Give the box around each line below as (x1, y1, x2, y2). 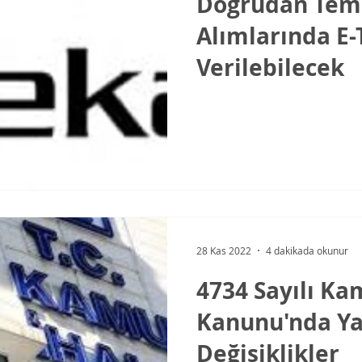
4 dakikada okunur (266, 243, 348, 257)
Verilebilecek (196, 51, 344, 83)
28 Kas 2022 (196, 243, 251, 257)
